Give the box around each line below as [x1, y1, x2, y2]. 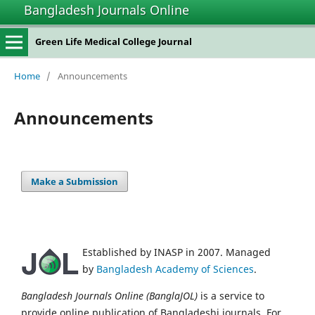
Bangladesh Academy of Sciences [96, 262, 254, 276]
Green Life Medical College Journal [34, 35, 192, 48]
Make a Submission [31, 174, 119, 188]
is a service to [198, 288, 264, 302]
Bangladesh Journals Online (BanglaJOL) [21, 288, 198, 302]
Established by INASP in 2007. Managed [82, 245, 271, 259]
